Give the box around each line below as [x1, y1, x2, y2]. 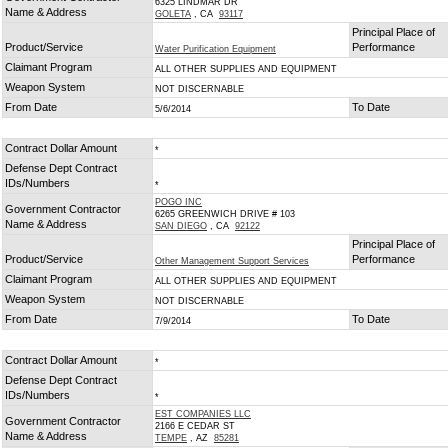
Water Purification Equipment [155, 44, 276, 54]
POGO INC [155, 197, 202, 207]
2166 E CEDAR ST [155, 421, 235, 431]
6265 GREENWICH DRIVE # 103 [155, 209, 295, 219]
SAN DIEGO [155, 221, 207, 231]
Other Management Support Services [155, 256, 309, 266]
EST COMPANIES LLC [155, 409, 251, 419]
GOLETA [155, 9, 191, 19]
